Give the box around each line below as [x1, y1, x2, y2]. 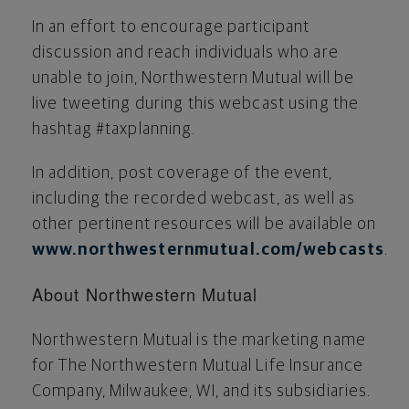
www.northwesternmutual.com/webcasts [32, 241, 385, 258]
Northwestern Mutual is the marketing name [32, 331, 366, 349]
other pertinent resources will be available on [32, 215, 377, 233]
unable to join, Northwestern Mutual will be [32, 69, 355, 87]
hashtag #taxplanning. [32, 121, 196, 138]
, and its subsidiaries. [215, 383, 375, 400]
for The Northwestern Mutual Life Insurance [32, 357, 364, 374]
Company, [32, 383, 110, 400]
